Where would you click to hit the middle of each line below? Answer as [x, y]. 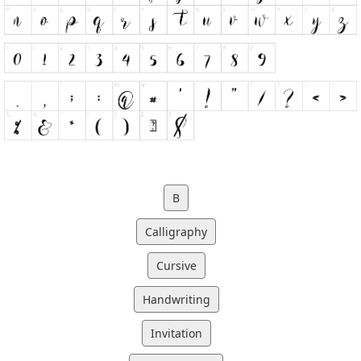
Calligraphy [176, 232]
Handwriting [176, 300]
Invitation [176, 334]
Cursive [176, 266]
